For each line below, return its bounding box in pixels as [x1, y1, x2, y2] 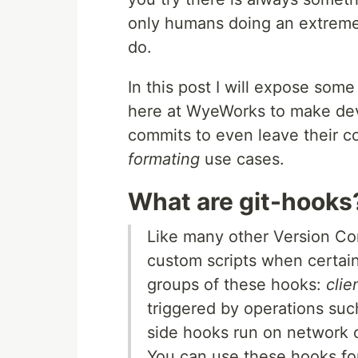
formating [128, 149, 200, 169]
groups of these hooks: [147, 274, 326, 294]
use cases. [200, 149, 284, 169]
